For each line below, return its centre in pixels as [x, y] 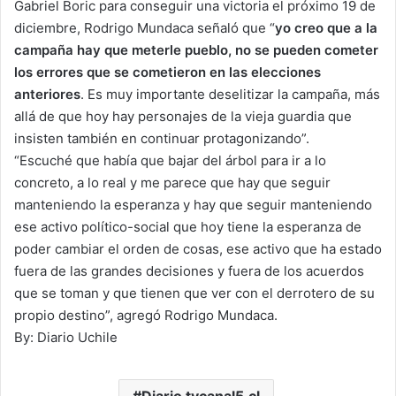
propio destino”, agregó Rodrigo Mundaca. [146, 316]
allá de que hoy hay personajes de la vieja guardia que [183, 117]
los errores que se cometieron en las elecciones [168, 72]
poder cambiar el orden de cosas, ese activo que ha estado [198, 249]
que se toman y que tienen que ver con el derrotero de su [194, 293]
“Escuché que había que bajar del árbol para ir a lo [170, 161]
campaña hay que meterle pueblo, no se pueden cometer [196, 50]
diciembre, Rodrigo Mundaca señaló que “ [145, 28]
